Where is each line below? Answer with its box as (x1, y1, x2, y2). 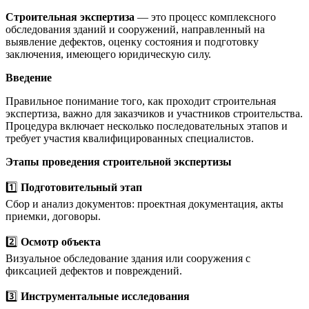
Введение (6, 71, 52, 83)
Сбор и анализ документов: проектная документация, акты (6, 197, 283, 210)
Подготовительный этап (21, 181, 142, 193)
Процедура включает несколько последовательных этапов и (6, 119, 288, 132)
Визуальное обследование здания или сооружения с (6, 252, 250, 264)
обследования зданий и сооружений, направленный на (6, 23, 265, 35)
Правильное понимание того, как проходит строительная (6, 94, 276, 107)
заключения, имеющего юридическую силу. (6, 48, 211, 60)
